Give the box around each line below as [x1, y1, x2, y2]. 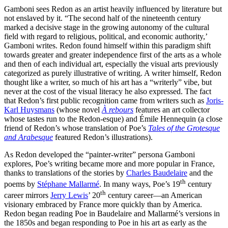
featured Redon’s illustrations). [53, 132, 153, 141]
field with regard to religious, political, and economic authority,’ [4, 32, 207, 41]
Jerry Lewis [50, 191, 88, 200]
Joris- [206, 96, 223, 105]
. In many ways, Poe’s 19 [99, 179, 180, 188]
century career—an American [106, 191, 202, 200]
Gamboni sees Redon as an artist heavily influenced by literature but [4, 4, 222, 13]
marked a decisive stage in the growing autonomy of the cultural [4, 22, 209, 32]
